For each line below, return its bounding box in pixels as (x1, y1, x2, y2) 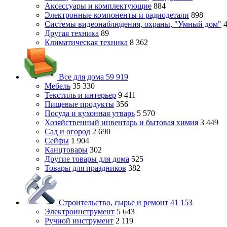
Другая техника (45, 29, 99, 37)
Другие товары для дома (45, 155, 129, 163)
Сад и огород (45, 127, 90, 136)
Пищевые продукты (45, 100, 114, 108)
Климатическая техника (45, 38, 128, 47)
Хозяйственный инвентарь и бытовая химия (45, 118, 198, 127)
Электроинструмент (45, 207, 115, 216)
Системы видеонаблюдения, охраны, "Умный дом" (45, 20, 221, 28)
